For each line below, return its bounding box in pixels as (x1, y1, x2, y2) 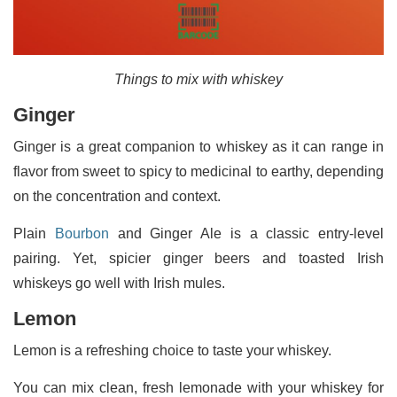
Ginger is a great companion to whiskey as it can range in (13, 138, 384, 154)
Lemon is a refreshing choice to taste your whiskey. (13, 342, 339, 358)
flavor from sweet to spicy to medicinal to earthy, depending (13, 163, 384, 179)
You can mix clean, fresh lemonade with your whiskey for (13, 379, 384, 395)
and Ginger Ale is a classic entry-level (108, 225, 384, 241)
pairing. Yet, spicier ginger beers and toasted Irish (13, 250, 384, 266)
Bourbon (54, 225, 109, 241)
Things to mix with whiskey (114, 71, 283, 87)
